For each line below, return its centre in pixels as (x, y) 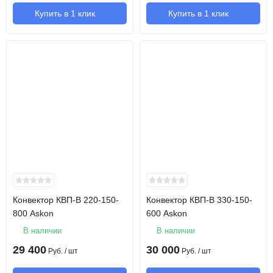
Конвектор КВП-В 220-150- (66, 200)
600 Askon (167, 213)
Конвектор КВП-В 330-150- (199, 200)
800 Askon (33, 213)
